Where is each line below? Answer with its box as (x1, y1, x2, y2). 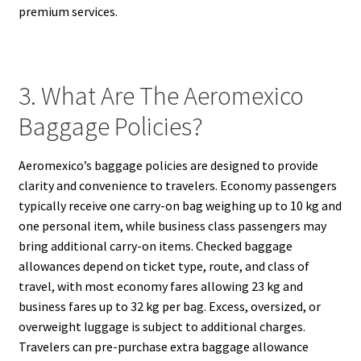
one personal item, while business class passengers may (18, 218, 326, 234)
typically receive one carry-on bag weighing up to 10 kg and (18, 197, 342, 214)
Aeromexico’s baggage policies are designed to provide (18, 157, 318, 174)
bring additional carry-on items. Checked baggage (18, 238, 293, 255)
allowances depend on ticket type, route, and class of (18, 258, 309, 275)
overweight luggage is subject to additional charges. (18, 318, 305, 335)
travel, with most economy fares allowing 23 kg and (18, 278, 303, 295)
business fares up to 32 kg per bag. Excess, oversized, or (18, 298, 321, 315)
